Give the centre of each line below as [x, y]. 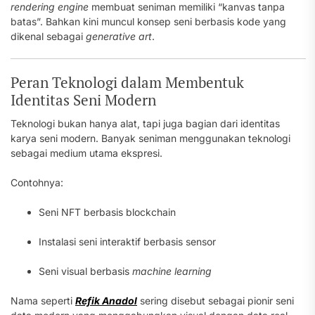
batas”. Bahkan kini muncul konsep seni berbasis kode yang [148, 21]
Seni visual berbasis [85, 271]
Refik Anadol [106, 301]
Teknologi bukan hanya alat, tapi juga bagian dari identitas [145, 123]
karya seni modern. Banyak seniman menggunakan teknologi [150, 138]
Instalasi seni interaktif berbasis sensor [127, 242]
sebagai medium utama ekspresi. [86, 153]
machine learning [172, 271]
